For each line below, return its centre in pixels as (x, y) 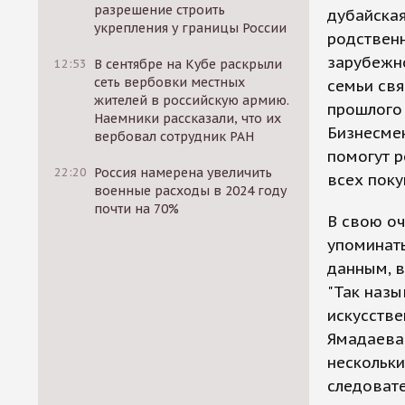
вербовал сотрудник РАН (174, 137)
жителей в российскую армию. (192, 100)
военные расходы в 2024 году (191, 191)
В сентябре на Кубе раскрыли (188, 64)
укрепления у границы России (191, 28)
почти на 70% (137, 209)
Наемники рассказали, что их (188, 118)
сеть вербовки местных (170, 82)
